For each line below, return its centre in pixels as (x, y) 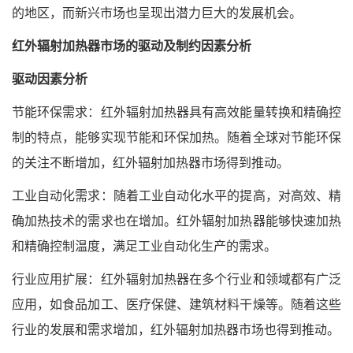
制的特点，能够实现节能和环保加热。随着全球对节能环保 (176, 138)
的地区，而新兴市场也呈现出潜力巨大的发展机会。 (157, 13)
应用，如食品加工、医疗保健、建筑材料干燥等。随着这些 (176, 305)
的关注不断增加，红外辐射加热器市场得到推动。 (150, 163)
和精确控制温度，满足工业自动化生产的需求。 (144, 247)
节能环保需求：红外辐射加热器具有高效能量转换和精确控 (176, 113)
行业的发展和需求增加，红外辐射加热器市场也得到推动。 (176, 330)
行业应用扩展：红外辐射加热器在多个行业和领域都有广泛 (176, 280)
